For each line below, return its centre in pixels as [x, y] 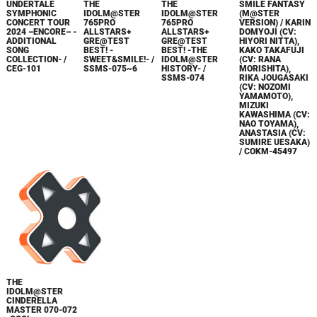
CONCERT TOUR [38, 22]
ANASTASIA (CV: [273, 133]
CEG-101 [23, 68]
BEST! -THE [185, 50]
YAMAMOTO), [266, 96]
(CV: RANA [260, 59]
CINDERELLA [31, 301]
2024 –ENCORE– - [41, 31]
